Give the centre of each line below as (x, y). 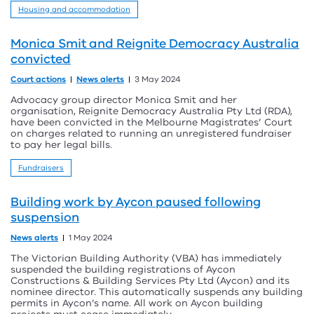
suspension (45, 217)
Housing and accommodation (74, 9)
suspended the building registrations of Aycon (123, 269)
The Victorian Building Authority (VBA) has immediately (146, 258)
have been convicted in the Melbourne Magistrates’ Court (151, 122)
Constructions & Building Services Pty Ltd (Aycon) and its (150, 281)
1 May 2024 (90, 238)
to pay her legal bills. (61, 145)
